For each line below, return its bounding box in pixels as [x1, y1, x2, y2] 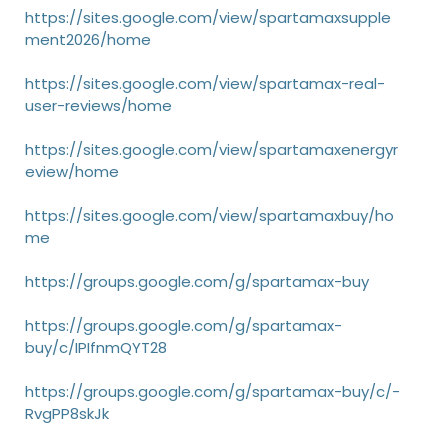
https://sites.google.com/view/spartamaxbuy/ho [25, 205, 394, 226]
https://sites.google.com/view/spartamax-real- [25, 73, 385, 94]
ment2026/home [25, 29, 151, 50]
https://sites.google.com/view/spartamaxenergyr [25, 139, 398, 160]
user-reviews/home [25, 95, 172, 116]
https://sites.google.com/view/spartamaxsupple [25, 7, 391, 28]
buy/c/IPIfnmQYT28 [25, 337, 167, 358]
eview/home [25, 161, 119, 182]
